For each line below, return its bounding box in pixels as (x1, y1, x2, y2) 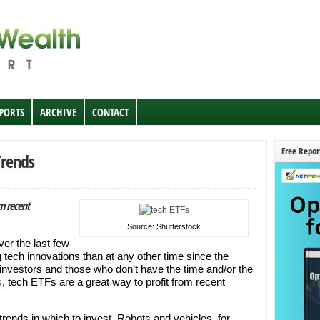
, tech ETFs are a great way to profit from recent (2, 276, 225, 288)
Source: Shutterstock (127, 222, 201, 231)
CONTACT (92, 105, 129, 119)
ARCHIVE (40, 105, 76, 119)
